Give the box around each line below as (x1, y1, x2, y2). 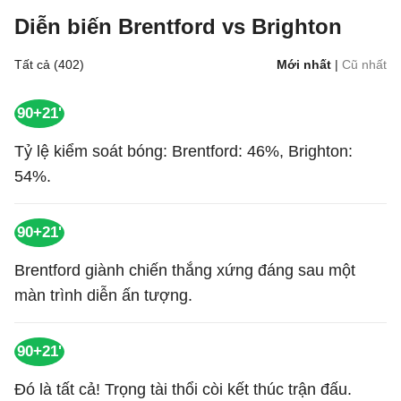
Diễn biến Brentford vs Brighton (14, 14, 342, 38)
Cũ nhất (342, 57, 387, 72)
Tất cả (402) (14, 57, 84, 72)
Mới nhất (277, 57, 331, 72)
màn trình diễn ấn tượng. (14, 286, 192, 304)
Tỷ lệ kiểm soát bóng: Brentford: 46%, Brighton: (14, 142, 353, 160)
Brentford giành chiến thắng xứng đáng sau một (14, 261, 355, 279)
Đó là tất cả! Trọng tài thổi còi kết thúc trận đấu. (14, 380, 352, 398)
